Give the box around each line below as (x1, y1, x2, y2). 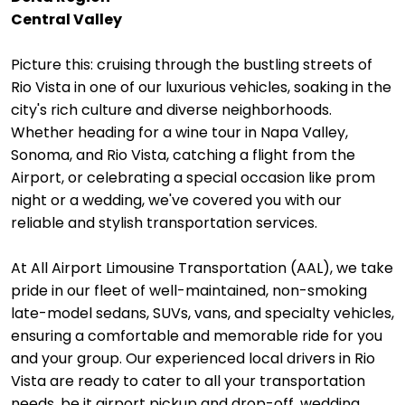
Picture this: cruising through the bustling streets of (11, 54, 372, 75)
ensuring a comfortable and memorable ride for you (11, 325, 382, 346)
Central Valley (11, 9, 122, 30)
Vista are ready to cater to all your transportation (11, 371, 365, 391)
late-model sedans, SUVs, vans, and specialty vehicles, (11, 303, 394, 324)
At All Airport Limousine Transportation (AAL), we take (11, 258, 393, 278)
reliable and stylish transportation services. (11, 212, 317, 233)
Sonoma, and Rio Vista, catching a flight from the (11, 145, 355, 165)
